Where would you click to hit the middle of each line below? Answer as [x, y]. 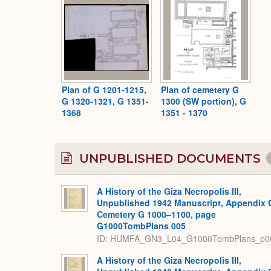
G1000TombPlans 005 [141, 226]
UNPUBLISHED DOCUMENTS [170, 159]
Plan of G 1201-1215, [104, 90]
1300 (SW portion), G [204, 101]
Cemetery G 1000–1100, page [156, 214]
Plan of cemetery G [200, 90]
